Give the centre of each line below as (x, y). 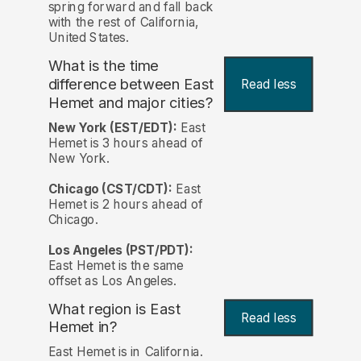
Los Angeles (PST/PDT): (120, 250)
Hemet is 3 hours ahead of (125, 143)
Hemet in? (83, 327)
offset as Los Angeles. (112, 280)
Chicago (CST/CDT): (110, 189)
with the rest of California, (123, 23)
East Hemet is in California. (125, 351)
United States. (88, 38)
